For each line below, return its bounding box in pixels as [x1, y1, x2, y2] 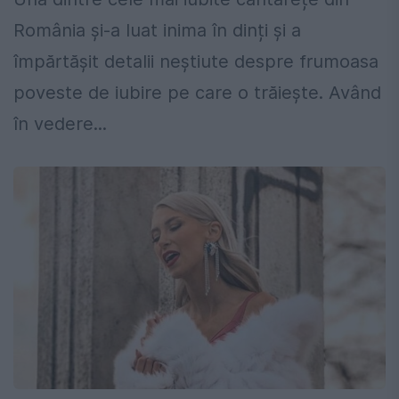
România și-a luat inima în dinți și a [13, 20, 301, 42]
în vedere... [13, 113, 107, 135]
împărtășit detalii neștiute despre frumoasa [13, 51, 379, 73]
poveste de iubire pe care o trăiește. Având [13, 82, 381, 104]
